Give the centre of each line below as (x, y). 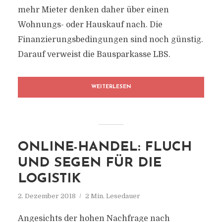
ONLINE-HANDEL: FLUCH (105, 147)
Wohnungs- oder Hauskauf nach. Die (90, 25)
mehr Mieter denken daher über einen (93, 10)
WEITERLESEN (111, 87)
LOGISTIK (49, 179)
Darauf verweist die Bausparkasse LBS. (94, 55)
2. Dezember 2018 (47, 196)
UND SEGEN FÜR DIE (89, 163)
